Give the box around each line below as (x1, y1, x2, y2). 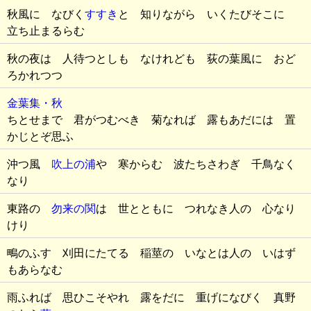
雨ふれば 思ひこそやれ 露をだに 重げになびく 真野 (7, 292, 296, 303)
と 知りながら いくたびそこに (118, 8, 296, 20)
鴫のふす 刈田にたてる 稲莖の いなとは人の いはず (7, 247, 296, 259)
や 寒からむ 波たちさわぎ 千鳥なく (96, 158, 296, 170)
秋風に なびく (7, 8, 85, 20)
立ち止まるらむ (7, 25, 85, 37)
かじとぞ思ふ (7, 131, 74, 142)
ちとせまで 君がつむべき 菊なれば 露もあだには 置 (7, 114, 296, 126)
